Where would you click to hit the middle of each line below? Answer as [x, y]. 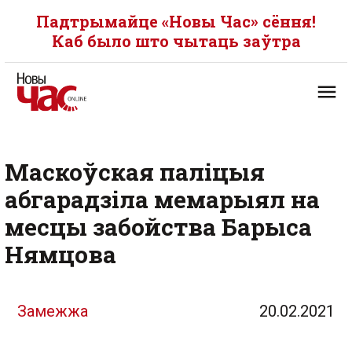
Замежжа [53, 311]
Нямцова [60, 254]
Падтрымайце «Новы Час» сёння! [176, 21]
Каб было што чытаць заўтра [176, 41]
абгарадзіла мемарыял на [162, 199]
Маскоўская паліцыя [135, 172]
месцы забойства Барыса [158, 227]
